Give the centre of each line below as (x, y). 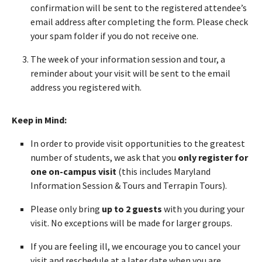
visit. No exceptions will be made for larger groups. (131, 223)
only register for (213, 157)
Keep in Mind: (39, 120)
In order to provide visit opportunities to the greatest (138, 143)
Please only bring (66, 208)
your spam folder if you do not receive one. (114, 35)
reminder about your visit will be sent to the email (130, 73)
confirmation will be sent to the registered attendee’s (139, 7)
